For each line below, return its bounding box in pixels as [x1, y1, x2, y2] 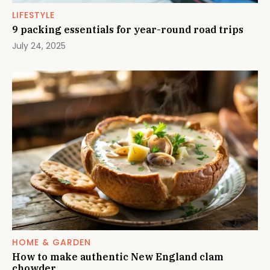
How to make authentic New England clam [12, 250, 224, 263]
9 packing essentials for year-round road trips [12, 23, 243, 36]
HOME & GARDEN [12, 236, 91, 248]
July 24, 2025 [12, 39, 66, 52]
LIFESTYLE [12, 8, 55, 21]
